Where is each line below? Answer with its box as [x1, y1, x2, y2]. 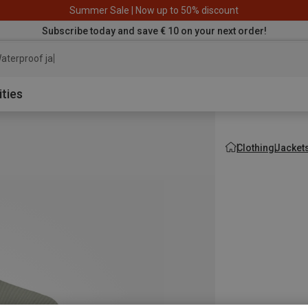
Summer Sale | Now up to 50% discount [69, 4, 239, 16]
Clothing [236, 142, 275, 153]
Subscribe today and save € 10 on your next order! [41, 25, 267, 36]
